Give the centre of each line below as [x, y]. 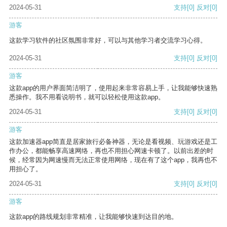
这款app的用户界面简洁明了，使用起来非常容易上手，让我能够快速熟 [113, 88]
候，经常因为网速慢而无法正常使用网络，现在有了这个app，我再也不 [113, 160]
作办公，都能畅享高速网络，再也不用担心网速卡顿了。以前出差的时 [111, 151]
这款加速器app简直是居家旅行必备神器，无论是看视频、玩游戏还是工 [113, 142]
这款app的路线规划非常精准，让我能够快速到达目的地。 [93, 217]
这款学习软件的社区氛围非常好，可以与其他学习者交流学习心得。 [108, 41]
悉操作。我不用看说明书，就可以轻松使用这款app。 [87, 97]
